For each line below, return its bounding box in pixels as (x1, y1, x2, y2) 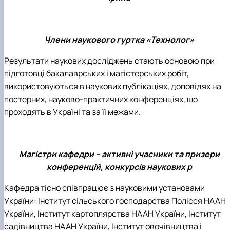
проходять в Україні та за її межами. (4, 106, 141, 118)
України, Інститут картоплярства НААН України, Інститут (4, 208, 221, 220)
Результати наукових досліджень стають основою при (4, 55, 215, 67)
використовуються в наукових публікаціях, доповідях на (4, 81, 221, 92)
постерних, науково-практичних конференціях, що (4, 93, 198, 105)
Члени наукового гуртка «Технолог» (44, 34, 194, 46)
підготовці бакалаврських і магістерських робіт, (4, 68, 189, 80)
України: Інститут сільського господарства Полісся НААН (4, 195, 226, 207)
